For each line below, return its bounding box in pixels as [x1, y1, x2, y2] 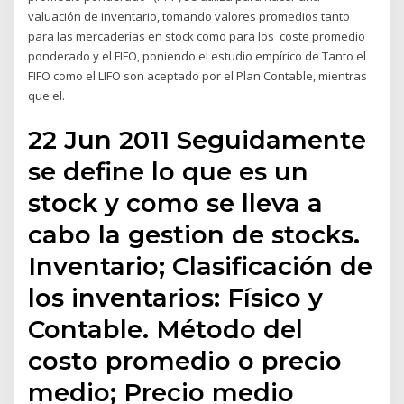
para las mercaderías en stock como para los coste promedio [28, 28, 366, 45]
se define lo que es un [28, 155, 309, 187]
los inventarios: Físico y [28, 281, 324, 313]
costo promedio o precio [28, 344, 343, 376]
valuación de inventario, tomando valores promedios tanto [28, 8, 351, 25]
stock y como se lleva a [28, 187, 324, 218]
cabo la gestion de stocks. [28, 218, 361, 250]
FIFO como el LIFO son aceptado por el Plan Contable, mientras [28, 68, 368, 85]
